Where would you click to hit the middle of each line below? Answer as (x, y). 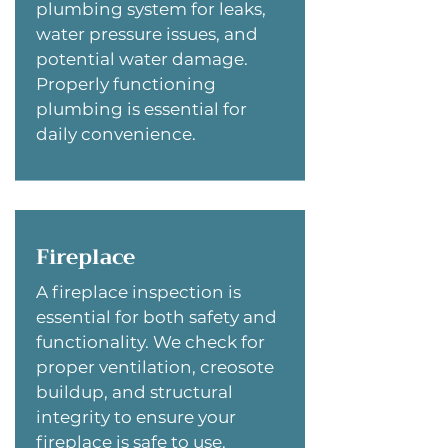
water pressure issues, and (147, 34)
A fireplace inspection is (138, 292)
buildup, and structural (134, 392)
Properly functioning (126, 84)
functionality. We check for (150, 342)
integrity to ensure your (136, 417)
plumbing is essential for (141, 109)
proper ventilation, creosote (155, 367)
